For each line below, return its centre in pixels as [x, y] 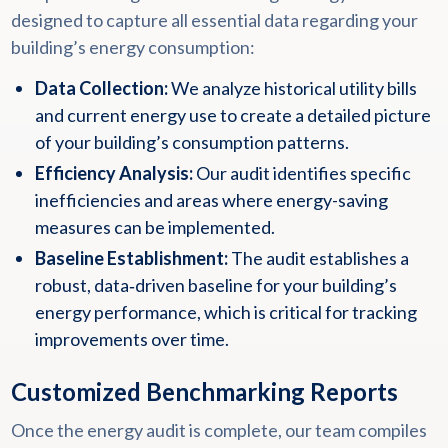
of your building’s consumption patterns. [191, 142]
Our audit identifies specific [301, 173]
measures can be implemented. [154, 227]
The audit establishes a [318, 258]
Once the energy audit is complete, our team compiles [218, 430]
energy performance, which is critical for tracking [225, 312]
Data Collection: [101, 88]
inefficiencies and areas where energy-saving [211, 200]
